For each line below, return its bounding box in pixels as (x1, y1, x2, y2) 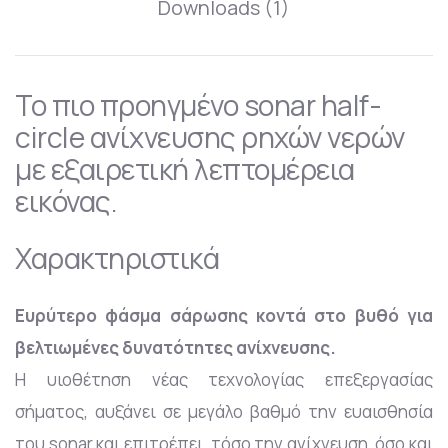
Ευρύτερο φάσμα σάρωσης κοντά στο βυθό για (15, 303, 433, 327)
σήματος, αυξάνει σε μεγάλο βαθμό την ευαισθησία (15, 399, 433, 423)
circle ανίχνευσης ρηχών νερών (15, 117, 405, 157)
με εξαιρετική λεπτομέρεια (15, 149, 355, 189)
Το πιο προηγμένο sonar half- (15, 85, 381, 125)
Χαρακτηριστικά (15, 238, 219, 278)
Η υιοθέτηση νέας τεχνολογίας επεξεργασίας (15, 367, 433, 391)
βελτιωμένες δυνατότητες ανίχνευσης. (15, 335, 336, 359)
